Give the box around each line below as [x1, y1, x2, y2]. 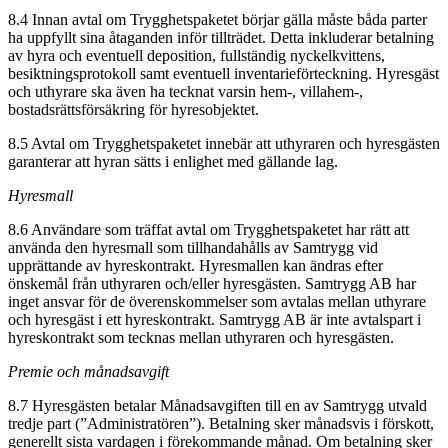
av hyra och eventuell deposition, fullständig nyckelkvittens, [8, 46, 385, 64]
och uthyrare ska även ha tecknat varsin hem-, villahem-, [8, 82, 363, 100]
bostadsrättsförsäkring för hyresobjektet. [8, 100, 263, 118]
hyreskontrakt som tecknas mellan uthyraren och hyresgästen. [8, 328, 394, 346]
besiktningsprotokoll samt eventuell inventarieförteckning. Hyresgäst [8, 64, 439, 82]
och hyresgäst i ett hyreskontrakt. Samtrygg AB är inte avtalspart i [8, 310, 421, 328]
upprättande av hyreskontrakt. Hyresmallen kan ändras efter [8, 256, 383, 274]
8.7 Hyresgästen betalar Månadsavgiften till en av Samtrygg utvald [8, 396, 427, 414]
